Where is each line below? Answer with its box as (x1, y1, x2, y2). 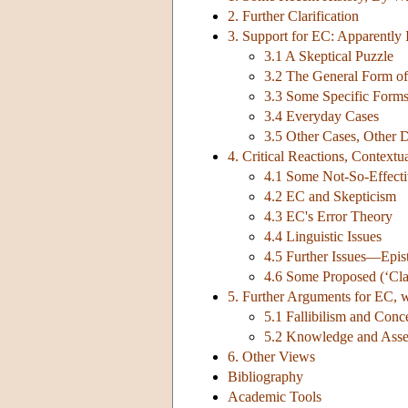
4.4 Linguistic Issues (264, 229, 382, 245)
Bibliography (228, 369, 303, 385)
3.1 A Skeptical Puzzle (264, 48, 393, 65)
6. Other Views (228, 349, 315, 365)
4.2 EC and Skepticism (264, 189, 396, 205)
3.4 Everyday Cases (264, 108, 379, 125)
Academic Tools (228, 389, 321, 405)
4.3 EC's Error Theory (264, 209, 393, 225)
